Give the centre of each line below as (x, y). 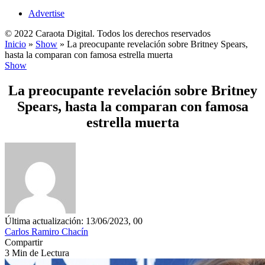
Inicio (15, 44)
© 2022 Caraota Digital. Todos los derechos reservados (108, 33)
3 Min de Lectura (37, 253)
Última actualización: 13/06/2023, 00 (74, 221)
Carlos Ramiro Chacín (46, 231)
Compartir (24, 242)
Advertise (46, 13)
